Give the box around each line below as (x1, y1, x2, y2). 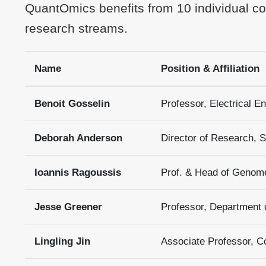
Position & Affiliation (160, 63, 259, 74)
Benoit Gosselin (34, 98, 110, 109)
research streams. (25, 21, 128, 35)
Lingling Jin (34, 236, 90, 247)
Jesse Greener (34, 201, 102, 213)
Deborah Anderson (34, 132, 122, 144)
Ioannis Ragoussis (34, 167, 121, 178)
